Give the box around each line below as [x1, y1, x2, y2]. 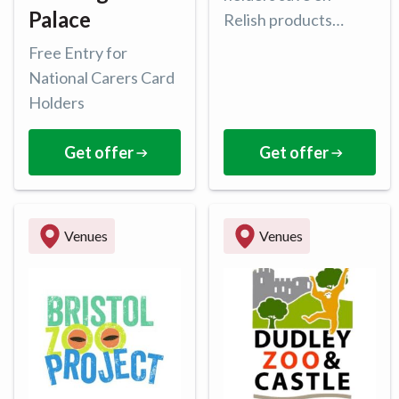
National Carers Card [28, 68, 175, 88]
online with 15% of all [224, 35, 370, 55]
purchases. [224, 60, 299, 80]
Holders [28, 93, 85, 113]
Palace [28, 6, 91, 33]
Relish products [224, 10, 332, 30]
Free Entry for [28, 43, 127, 63]
